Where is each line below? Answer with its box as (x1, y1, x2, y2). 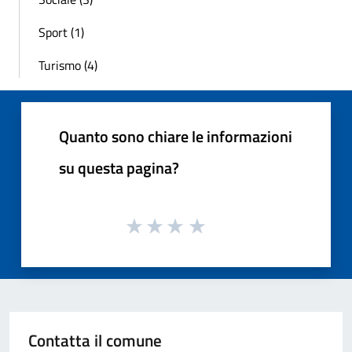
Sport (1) (38, 22, 84, 42)
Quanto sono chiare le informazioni (59, 123, 292, 148)
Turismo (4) (38, 55, 97, 75)
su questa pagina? (59, 155, 179, 180)
